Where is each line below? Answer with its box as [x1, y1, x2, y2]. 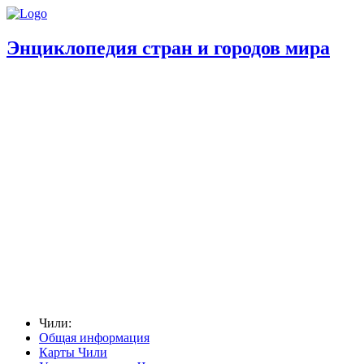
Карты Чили [39, 344, 107, 359]
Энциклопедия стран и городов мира [6, 37, 330, 58]
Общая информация [39, 330, 149, 344]
